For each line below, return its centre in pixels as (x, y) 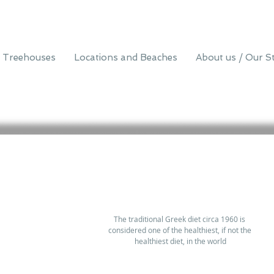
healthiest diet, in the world (180, 241)
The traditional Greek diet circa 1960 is (180, 219)
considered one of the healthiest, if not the (180, 230)
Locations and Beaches (126, 57)
